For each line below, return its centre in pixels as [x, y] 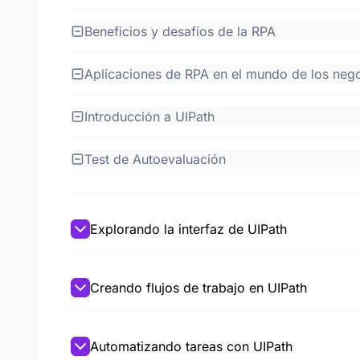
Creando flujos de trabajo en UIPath [198, 288]
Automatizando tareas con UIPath [191, 346]
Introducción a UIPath [149, 117]
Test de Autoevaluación [155, 159]
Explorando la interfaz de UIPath [188, 229]
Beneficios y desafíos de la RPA [219, 31]
